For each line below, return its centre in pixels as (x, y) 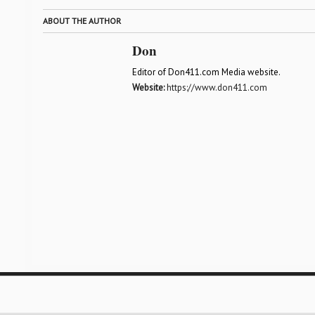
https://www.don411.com (217, 88)
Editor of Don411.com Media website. (206, 72)
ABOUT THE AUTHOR (82, 21)
